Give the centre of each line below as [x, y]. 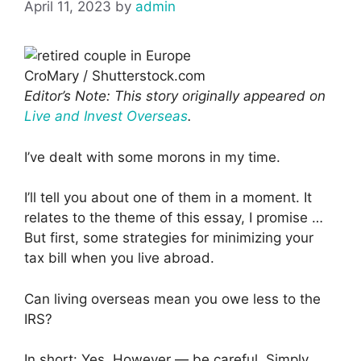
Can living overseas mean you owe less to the [172, 299]
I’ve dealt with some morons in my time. [152, 157]
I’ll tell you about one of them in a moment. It [168, 198]
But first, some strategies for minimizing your [169, 238]
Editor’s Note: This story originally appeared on [175, 96]
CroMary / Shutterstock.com [115, 76]
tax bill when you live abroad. [119, 258]
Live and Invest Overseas [106, 116]
